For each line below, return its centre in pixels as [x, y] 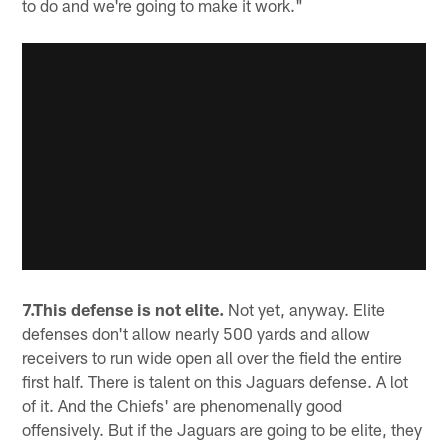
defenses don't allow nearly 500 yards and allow [196, 332]
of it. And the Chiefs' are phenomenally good [182, 404]
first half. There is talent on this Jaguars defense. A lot [215, 380]
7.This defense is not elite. [123, 308]
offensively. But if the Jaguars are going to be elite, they [222, 428]
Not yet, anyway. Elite [305, 308]
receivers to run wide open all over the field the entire [212, 356]
